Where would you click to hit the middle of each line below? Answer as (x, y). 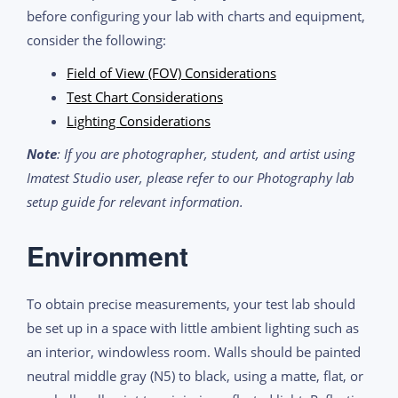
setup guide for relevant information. (135, 201)
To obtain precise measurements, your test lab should (191, 303)
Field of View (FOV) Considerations (171, 72)
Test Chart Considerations (145, 96)
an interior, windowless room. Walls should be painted (194, 351)
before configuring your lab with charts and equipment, (196, 16)
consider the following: (96, 40)
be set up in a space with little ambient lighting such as (193, 327)
